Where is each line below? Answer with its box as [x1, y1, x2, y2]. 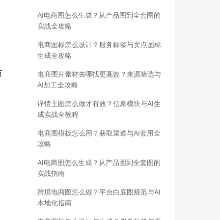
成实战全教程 [37, 110, 79, 118]
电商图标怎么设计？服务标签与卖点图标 [37, 40, 161, 49]
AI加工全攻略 [37, 81, 78, 89]
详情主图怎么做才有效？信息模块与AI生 [37, 99, 161, 108]
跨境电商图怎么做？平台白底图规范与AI [37, 188, 161, 196]
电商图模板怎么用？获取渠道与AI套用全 [37, 129, 161, 137]
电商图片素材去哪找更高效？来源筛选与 [37, 70, 161, 78]
